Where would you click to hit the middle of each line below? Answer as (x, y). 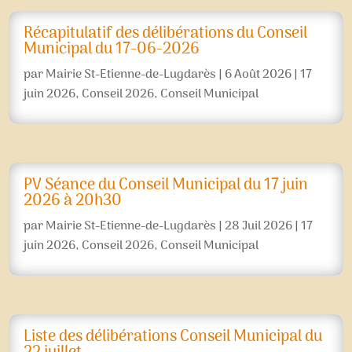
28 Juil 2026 (259, 226)
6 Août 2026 (258, 74)
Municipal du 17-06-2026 (112, 49)
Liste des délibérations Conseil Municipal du (173, 337)
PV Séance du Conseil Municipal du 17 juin (166, 185)
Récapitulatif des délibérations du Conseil (166, 33)
